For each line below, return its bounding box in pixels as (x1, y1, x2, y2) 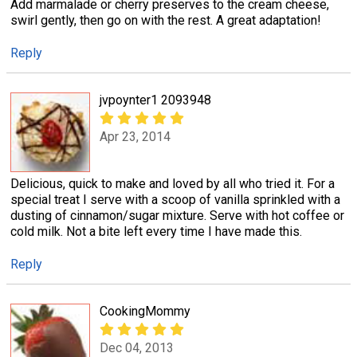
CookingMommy (100, 303, 190, 319)
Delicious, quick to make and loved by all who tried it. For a (10, 175, 335, 191)
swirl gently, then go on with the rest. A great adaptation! (10, 12, 321, 28)
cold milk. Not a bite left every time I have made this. (10, 223, 302, 239)
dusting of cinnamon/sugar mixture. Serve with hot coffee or (10, 207, 344, 223)
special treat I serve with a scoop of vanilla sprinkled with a (10, 191, 340, 207)
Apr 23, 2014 (100, 129, 171, 145)
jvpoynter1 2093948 (100, 92, 211, 108)
